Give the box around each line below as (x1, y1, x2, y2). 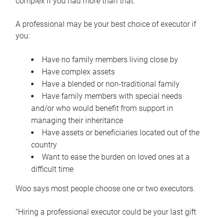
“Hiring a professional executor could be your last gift (16, 207, 196, 217)
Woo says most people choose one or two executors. (16, 184, 195, 194)
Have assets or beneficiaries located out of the (42, 128, 200, 138)
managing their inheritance (31, 116, 123, 126)
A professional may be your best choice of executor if (16, 19, 196, 29)
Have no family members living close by (42, 55, 178, 65)
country (31, 140, 57, 150)
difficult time (31, 164, 73, 174)
